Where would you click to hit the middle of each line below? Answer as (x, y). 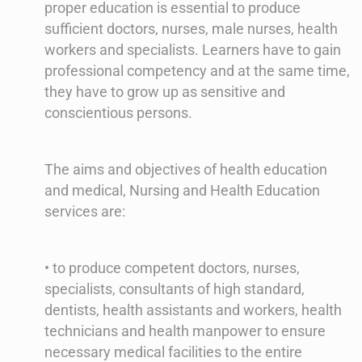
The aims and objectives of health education (186, 170)
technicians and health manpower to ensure (185, 331)
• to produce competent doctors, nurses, (172, 268)
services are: (85, 212)
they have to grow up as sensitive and (165, 92)
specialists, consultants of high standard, (175, 289)
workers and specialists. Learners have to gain (193, 50)
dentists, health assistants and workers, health (193, 310)
